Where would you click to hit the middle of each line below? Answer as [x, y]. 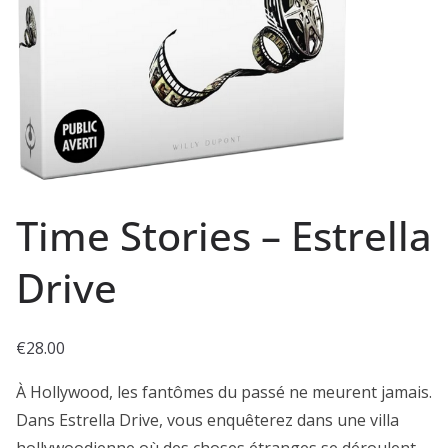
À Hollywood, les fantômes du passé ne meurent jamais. [224, 391]
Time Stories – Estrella [224, 235]
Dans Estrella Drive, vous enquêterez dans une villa [207, 419]
